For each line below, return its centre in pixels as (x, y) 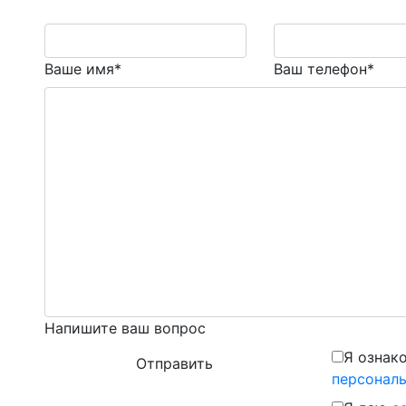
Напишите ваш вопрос (125, 328)
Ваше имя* (83, 69)
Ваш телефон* (324, 69)
